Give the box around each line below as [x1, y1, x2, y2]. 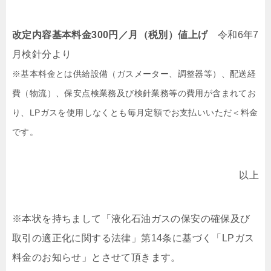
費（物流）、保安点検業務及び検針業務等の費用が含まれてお [12, 88, 256, 98]
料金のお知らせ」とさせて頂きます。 [12, 252, 181, 263]
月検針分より [12, 49, 72, 59]
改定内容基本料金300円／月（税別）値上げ [12, 30, 218, 40]
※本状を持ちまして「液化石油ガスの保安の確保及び [12, 214, 250, 224]
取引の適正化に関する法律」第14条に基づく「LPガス [12, 233, 255, 243]
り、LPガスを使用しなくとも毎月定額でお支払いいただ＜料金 [12, 108, 258, 117]
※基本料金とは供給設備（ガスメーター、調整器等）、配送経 [12, 69, 256, 79]
